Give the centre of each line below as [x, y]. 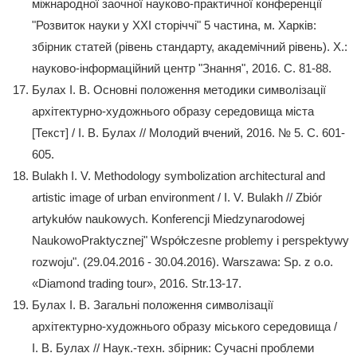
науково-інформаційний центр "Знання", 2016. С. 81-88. [182, 68]
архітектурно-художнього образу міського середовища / [184, 326]
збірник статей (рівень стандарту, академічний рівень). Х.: [190, 46]
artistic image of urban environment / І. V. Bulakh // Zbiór [177, 197]
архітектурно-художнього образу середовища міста [173, 111]
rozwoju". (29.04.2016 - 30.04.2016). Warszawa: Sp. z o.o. [182, 261]
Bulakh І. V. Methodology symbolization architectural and [178, 175]
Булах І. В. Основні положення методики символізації [179, 89]
